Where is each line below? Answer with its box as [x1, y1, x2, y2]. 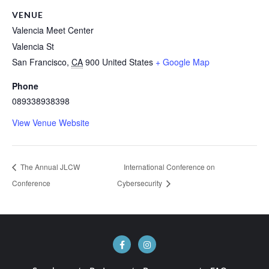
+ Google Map [156, 55, 210, 68]
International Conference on [123, 162, 215, 172]
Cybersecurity [116, 178, 164, 189]
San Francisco [12, 55, 67, 68]
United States [102, 55, 153, 68]
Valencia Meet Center [12, 23, 94, 36]
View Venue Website [12, 116, 89, 128]
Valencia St [12, 40, 54, 52]
